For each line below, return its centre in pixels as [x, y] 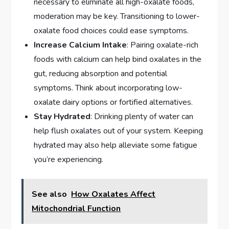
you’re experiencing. [69, 159]
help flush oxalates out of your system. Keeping [119, 131]
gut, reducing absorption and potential [101, 73]
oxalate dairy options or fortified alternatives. [113, 102]
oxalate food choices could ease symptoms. [111, 30]
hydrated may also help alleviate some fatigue [116, 145]
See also [50, 194]
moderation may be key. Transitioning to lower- [117, 16]
